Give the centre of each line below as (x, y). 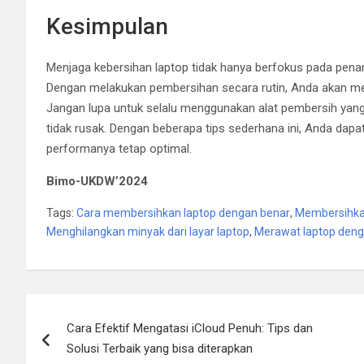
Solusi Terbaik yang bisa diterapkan (160, 348)
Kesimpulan (107, 26)
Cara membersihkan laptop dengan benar (183, 212)
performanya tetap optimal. (119, 148)
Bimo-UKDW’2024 (97, 181)
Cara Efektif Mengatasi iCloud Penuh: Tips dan (190, 328)
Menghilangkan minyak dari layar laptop (148, 231)
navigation (86, 342)
